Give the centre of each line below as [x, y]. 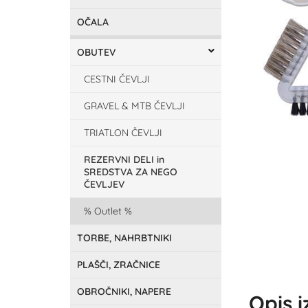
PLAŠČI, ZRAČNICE [119, 265]
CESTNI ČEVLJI [117, 79]
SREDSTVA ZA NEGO [131, 172]
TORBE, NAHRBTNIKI [124, 238]
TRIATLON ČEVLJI [123, 133]
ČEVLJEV [104, 184]
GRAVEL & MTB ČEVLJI [134, 106]
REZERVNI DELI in [124, 159]
